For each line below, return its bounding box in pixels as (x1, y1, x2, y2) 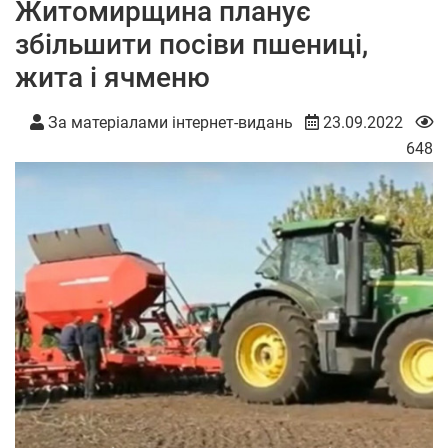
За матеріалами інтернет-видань (44, 112, 293, 132)
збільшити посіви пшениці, (15, 27, 368, 61)
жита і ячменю (15, 60, 210, 94)
